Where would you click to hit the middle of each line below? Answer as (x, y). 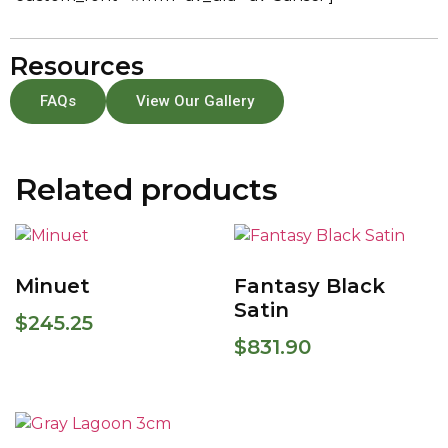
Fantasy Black (309, 286)
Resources (77, 66)
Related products (146, 190)
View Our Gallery (195, 101)
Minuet (52, 286)
